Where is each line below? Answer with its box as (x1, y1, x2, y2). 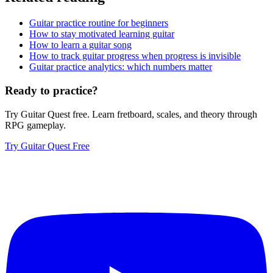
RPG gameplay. (5, 119, 66, 130)
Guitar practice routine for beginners (29, 18, 168, 29)
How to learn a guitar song (29, 40, 132, 51)
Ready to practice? (5, 83, 98, 97)
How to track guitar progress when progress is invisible (29, 51, 241, 62)
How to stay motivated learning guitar (29, 29, 174, 40)
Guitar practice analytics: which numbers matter (29, 62, 212, 73)
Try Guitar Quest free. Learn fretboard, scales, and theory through (5, 108, 257, 119)
